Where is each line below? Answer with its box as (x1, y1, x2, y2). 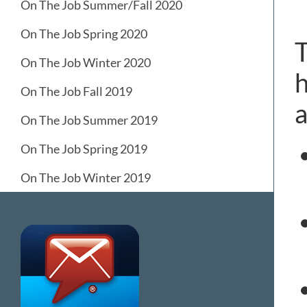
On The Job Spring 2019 (21, 141, 147, 157)
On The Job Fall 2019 (21, 84, 132, 99)
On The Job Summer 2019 (21, 112, 158, 128)
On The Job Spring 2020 (21, 26, 147, 42)
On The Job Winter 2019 (21, 170, 151, 186)
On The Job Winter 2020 (21, 55, 151, 71)
